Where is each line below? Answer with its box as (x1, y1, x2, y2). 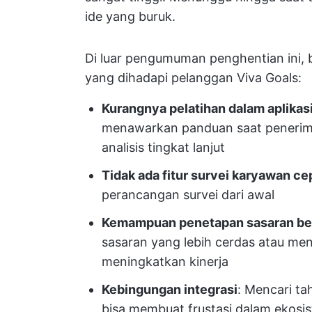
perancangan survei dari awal (102, 187, 274, 202)
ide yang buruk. (85, 9, 175, 24)
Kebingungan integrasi (102, 282, 237, 297)
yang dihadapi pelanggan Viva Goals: (85, 70, 302, 85)
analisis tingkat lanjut (102, 140, 225, 155)
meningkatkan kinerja (102, 254, 228, 269)
